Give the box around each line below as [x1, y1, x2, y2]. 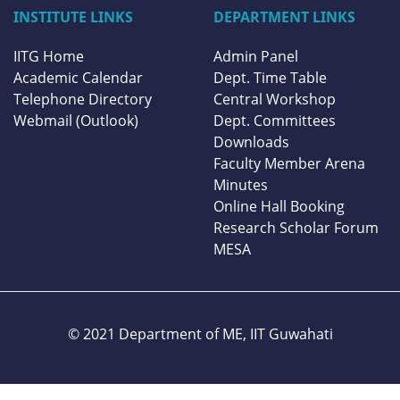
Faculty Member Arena [213, 154, 365, 174]
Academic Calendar [13, 68, 143, 88]
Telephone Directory [13, 89, 152, 110]
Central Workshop [213, 89, 336, 110]
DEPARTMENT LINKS [213, 6, 355, 27]
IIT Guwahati [246, 324, 333, 345]
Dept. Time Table [213, 68, 327, 88]
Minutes [213, 175, 268, 196]
